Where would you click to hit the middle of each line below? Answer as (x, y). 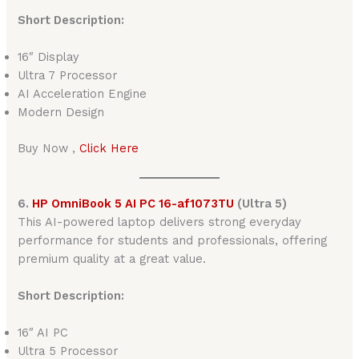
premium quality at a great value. (112, 258)
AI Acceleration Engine (83, 94)
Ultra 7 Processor (68, 76)
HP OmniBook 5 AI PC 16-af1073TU (133, 203)
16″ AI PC (43, 333)
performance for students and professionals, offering (173, 240)
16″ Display (49, 57)
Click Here (109, 149)
